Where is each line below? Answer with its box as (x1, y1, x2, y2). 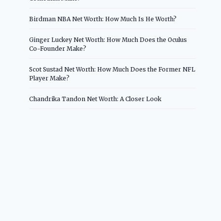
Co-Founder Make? (29, 44, 87, 52)
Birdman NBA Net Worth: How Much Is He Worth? (29, 15, 177, 23)
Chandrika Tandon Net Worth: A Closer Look (29, 95, 162, 103)
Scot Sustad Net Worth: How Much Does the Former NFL (29, 65, 196, 73)
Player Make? (29, 74, 70, 82)
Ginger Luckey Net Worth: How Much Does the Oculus (29, 36, 187, 43)
